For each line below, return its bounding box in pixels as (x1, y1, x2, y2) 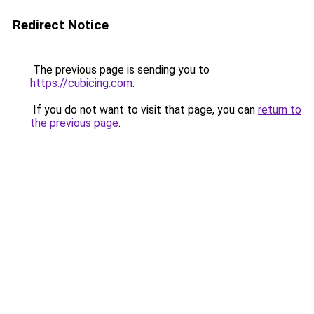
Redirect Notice (13, 17, 109, 33)
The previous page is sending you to (30, 63, 210, 76)
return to (258, 103, 301, 116)
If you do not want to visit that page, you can (30, 103, 258, 116)
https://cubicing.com (30, 76, 132, 90)
